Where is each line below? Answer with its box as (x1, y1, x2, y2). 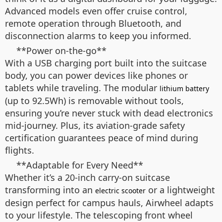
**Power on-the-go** (16, 45, 107, 56)
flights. (5, 144, 34, 156)
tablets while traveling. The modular (5, 82, 160, 94)
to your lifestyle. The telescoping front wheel (5, 209, 193, 221)
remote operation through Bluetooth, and (5, 17, 181, 29)
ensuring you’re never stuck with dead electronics (5, 107, 213, 119)
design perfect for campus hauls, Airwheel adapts (5, 197, 214, 209)
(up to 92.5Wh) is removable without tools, (5, 95, 184, 107)
